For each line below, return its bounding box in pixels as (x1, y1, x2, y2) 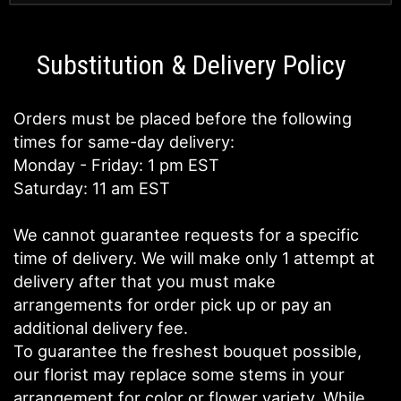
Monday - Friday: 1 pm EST (13, 155, 219, 175)
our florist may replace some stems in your (13, 364, 345, 385)
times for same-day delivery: (13, 132, 235, 152)
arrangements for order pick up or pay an (13, 294, 332, 315)
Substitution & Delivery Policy (37, 49, 346, 81)
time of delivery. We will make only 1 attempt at (13, 248, 375, 269)
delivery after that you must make (13, 271, 276, 292)
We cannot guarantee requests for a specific (13, 225, 359, 245)
